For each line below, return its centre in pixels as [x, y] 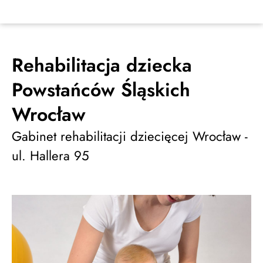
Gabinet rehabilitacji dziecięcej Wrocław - [130, 136]
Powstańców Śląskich [101, 90]
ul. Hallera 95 [50, 156]
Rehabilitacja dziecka [102, 65]
